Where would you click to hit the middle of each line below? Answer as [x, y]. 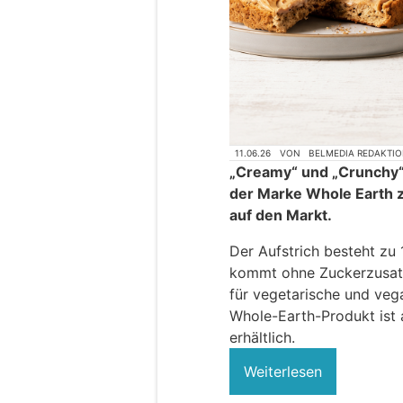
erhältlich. [262, 338]
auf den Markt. [281, 215]
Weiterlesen [283, 372]
